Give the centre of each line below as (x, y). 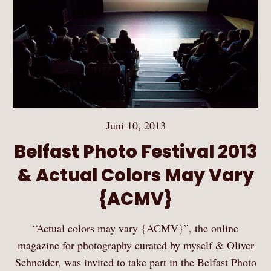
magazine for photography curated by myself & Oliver (135, 245)
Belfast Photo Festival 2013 (135, 151)
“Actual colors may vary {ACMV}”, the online (135, 228)
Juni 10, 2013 (135, 125)
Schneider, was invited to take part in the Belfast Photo (135, 262)
